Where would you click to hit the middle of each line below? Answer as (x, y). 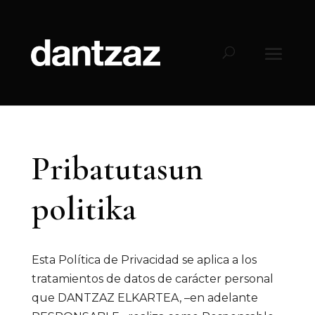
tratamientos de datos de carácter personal (152, 279)
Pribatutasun (117, 169)
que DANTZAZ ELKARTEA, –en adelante (144, 298)
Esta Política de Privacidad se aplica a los (144, 260)
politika (84, 209)
